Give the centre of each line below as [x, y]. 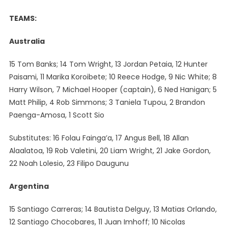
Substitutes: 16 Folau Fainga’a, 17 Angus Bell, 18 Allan [99, 138]
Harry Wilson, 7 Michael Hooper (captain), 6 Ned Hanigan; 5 [113, 90]
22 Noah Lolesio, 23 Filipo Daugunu [69, 163]
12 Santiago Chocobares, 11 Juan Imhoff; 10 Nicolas [97, 222]
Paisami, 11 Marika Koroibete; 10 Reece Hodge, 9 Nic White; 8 [113, 77]
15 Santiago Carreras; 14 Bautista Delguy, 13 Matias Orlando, [113, 209]
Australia [27, 41]
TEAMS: [23, 18]
